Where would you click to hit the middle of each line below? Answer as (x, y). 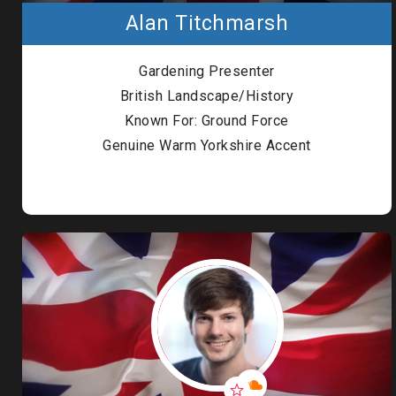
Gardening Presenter (207, 71)
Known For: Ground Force (207, 121)
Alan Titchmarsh (207, 23)
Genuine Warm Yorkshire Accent (207, 145)
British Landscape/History (207, 96)
